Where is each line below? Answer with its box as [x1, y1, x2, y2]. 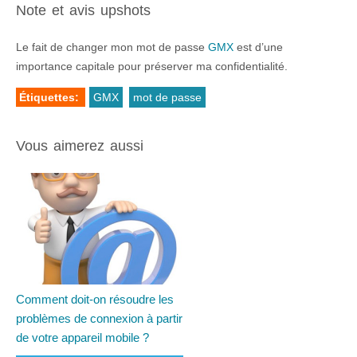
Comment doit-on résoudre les [16, 292, 174, 307]
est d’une [233, 41, 283, 54]
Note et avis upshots [16, 2, 151, 19]
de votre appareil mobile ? [16, 331, 149, 345]
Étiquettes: [19, 91, 82, 104]
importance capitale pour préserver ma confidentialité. [16, 60, 288, 73]
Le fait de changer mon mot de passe [16, 41, 208, 54]
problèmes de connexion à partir [16, 312, 182, 326]
